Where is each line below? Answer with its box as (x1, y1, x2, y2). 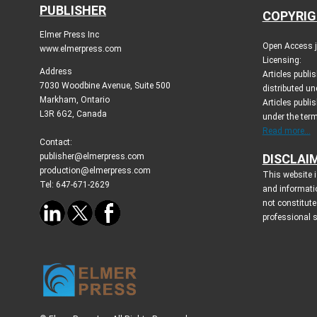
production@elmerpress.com (40, 165, 151, 175)
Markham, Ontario (40, 94, 110, 105)
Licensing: (262, 54, 301, 65)
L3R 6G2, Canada (40, 108, 107, 119)
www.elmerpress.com (40, 43, 122, 54)
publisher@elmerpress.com (40, 151, 144, 161)
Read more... (262, 125, 311, 136)
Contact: (40, 137, 72, 147)
